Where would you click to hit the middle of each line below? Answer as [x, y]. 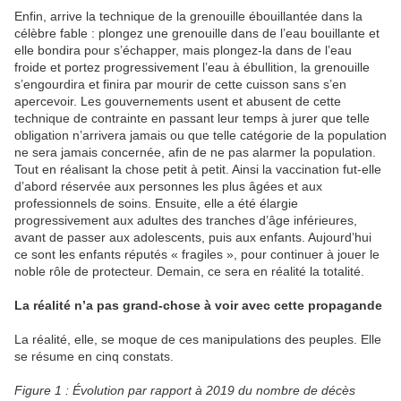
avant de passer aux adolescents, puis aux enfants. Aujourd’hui [193, 238]
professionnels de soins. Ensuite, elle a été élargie [156, 204]
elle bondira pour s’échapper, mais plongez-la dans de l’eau [183, 51]
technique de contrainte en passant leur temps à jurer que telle [192, 119]
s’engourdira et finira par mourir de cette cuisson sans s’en [180, 85]
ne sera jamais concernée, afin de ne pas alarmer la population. [195, 153]
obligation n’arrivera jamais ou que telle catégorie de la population [200, 136]
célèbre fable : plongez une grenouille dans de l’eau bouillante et [197, 34]
